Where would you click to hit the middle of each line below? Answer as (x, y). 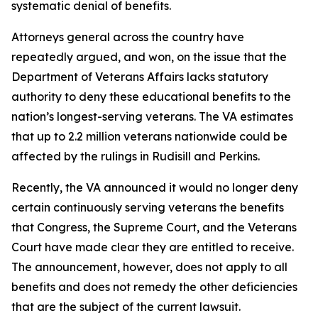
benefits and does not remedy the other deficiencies (154, 287)
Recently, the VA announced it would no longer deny (155, 187)
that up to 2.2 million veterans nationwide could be (149, 136)
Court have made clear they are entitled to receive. (153, 247)
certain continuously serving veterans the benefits (148, 207)
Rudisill (171, 156)
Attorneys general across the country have (128, 37)
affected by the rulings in (82, 156)
